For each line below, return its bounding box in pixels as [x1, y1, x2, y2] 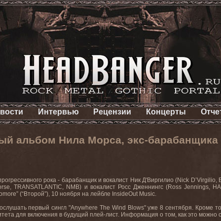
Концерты [146, 108, 186, 116]
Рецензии [93, 108, 132, 116]
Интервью [37, 108, 79, 116]
